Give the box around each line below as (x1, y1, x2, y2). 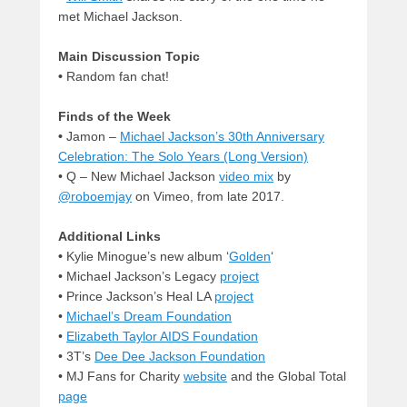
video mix (219, 169, 273, 184)
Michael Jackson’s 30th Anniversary (120, 129, 324, 144)
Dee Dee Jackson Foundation (94, 349, 265, 364)
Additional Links (58, 229, 161, 244)
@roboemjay (58, 189, 132, 204)
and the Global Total (227, 369, 346, 384)
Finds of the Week (58, 109, 171, 124)
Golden (229, 249, 271, 264)
